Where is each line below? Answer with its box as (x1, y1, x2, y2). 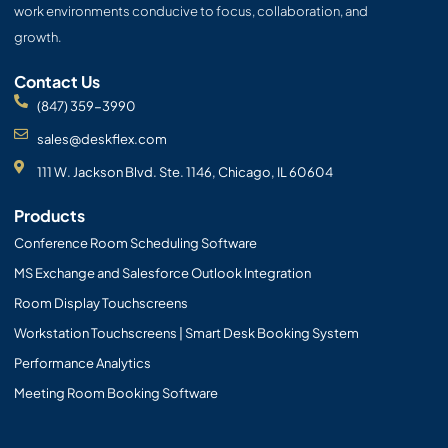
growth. (14, 28, 63, 45)
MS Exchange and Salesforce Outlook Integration (14, 264, 312, 281)
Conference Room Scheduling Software (14, 234, 258, 251)
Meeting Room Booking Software (14, 384, 219, 401)
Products (14, 204, 86, 226)
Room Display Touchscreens (14, 294, 189, 311)
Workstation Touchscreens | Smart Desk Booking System (14, 324, 360, 341)
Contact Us (14, 70, 101, 92)
